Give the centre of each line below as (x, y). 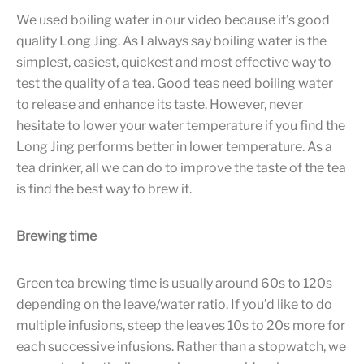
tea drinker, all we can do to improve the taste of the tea (181, 167)
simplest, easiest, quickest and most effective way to (174, 62)
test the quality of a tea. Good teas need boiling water (175, 83)
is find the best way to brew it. (104, 188)
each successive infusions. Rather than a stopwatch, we (181, 346)
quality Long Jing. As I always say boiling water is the (171, 41)
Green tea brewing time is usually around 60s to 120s (174, 283)
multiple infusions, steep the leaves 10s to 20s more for (181, 325)
